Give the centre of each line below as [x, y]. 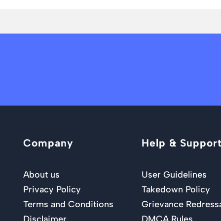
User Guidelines [174, 175]
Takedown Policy [176, 190]
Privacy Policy [52, 190]
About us [41, 175]
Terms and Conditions [68, 204]
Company [48, 143]
